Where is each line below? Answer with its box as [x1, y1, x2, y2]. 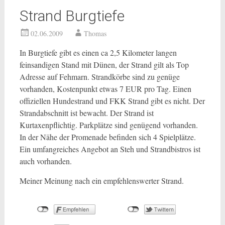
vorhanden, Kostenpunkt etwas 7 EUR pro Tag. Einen [19, 83, 191, 94]
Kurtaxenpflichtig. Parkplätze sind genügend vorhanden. [19, 120, 198, 130]
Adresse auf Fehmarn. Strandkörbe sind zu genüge [19, 71, 180, 82]
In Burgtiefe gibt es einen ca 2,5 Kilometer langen [19, 47, 177, 58]
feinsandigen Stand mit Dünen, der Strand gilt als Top [19, 59, 189, 70]
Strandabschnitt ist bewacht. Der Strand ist [19, 107, 154, 118]
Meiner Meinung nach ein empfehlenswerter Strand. [19, 175, 184, 186]
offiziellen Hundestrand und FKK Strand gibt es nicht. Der [19, 95, 205, 106]
